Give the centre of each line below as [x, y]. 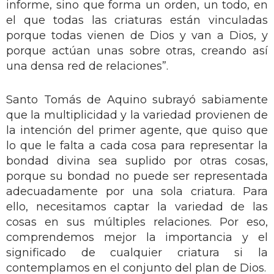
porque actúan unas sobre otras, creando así [137, 50]
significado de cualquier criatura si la [137, 252]
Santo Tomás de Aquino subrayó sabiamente [137, 99]
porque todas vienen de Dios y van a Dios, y [137, 35]
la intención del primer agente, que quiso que [137, 130]
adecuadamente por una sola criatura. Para [137, 191]
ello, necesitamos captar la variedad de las [137, 206]
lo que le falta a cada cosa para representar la [137, 145]
